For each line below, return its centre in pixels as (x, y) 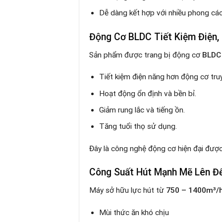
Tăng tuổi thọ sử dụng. (138, 127)
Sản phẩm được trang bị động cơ (146, 55)
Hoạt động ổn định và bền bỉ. (148, 93)
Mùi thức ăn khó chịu (134, 212)
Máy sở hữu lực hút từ (128, 191)
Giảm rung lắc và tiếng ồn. (142, 110)
